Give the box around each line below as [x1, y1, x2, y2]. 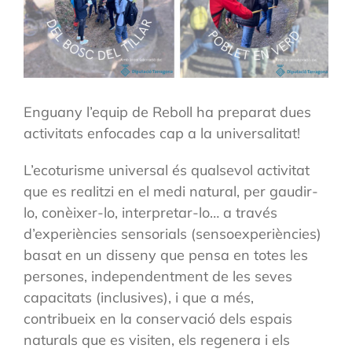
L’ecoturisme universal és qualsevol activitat [23, 160, 310, 179]
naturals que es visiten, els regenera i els [23, 330, 290, 349]
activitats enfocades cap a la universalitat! [23, 123, 300, 142]
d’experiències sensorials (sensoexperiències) [23, 224, 321, 243]
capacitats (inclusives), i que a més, [23, 288, 254, 306]
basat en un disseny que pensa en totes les [23, 245, 308, 264]
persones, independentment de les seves [23, 266, 292, 285]
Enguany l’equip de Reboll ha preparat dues [23, 102, 311, 121]
